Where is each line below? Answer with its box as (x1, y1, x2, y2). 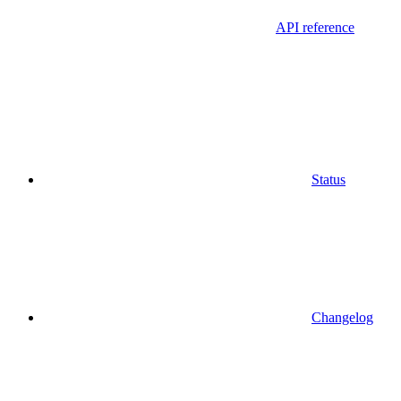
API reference (276, 19, 354, 35)
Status (311, 171, 346, 187)
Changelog (311, 309, 373, 325)
